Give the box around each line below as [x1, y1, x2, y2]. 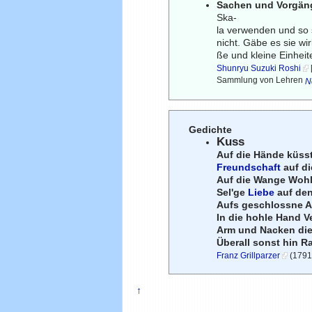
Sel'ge [217, 186, 249, 198]
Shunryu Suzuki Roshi [217, 63, 302, 73]
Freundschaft [217, 161, 281, 173]
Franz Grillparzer [217, 250, 281, 260]
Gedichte [189, 123, 233, 135]
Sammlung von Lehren [217, 75, 306, 86]
